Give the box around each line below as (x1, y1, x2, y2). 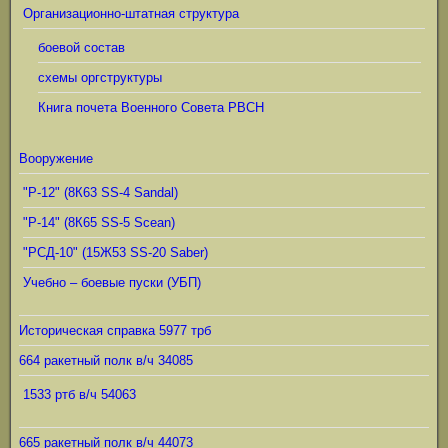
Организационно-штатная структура (23, 6, 239, 21)
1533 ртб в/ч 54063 (23, 387, 136, 402)
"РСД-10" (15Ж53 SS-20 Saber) (23, 245, 208, 260)
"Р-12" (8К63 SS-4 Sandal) (23, 185, 178, 200)
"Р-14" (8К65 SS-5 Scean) (23, 215, 175, 230)
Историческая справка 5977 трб (19, 323, 211, 338)
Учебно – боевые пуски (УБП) (23, 275, 201, 290)
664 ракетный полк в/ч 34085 (19, 353, 193, 368)
